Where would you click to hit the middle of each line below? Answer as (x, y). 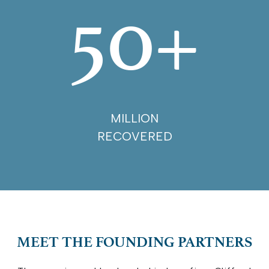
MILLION (134, 118)
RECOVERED (134, 136)
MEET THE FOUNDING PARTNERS (134, 242)
